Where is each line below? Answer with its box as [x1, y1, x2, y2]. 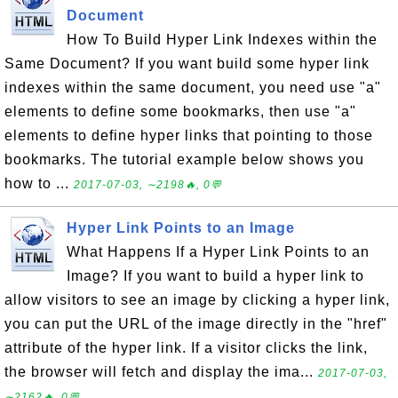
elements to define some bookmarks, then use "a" [4, 104, 356, 119]
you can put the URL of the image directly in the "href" [4, 316, 387, 331]
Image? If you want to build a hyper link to [67, 268, 364, 283]
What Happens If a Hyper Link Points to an [67, 244, 370, 259]
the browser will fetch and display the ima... [4, 364, 318, 379]
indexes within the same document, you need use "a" [4, 80, 381, 95]
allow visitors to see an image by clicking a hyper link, [4, 292, 390, 307]
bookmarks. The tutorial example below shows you [4, 152, 364, 167]
